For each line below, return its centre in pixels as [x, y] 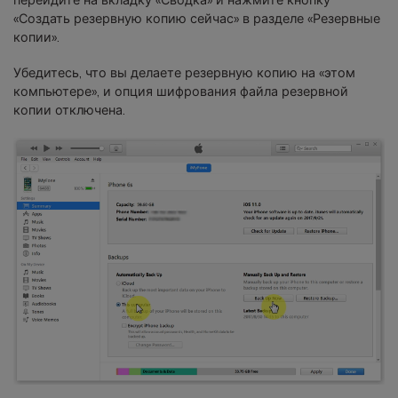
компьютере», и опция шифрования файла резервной [181, 92]
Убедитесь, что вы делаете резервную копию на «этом [184, 73]
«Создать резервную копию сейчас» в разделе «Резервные [197, 19]
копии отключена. [69, 111]
